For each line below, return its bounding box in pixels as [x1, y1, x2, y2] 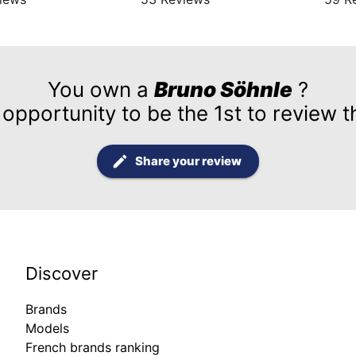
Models [25, 320, 69, 336]
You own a [48, 77, 154, 102]
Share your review [135, 153, 242, 168]
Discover [25, 263, 98, 284]
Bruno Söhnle [154, 77, 292, 102]
